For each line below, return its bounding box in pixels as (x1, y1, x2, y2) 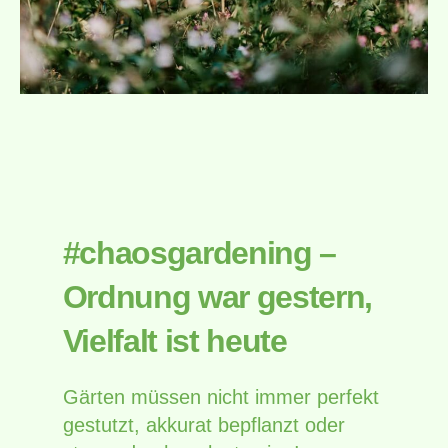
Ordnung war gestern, (62, 278, 373, 315)
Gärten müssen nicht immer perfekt (62, 385, 379, 408)
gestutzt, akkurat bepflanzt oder (62, 413, 345, 436)
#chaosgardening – (62, 234, 337, 271)
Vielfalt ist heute (62, 322, 287, 359)
